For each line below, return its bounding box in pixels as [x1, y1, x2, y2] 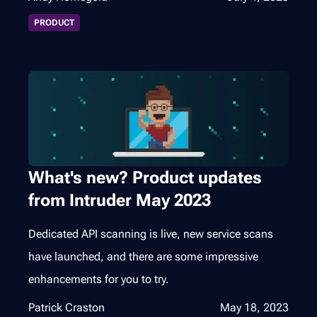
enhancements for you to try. [28, 272, 169, 287]
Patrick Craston [28, 301, 105, 315]
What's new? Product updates [28, 168, 262, 188]
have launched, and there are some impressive [28, 250, 258, 264]
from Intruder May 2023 [28, 190, 211, 211]
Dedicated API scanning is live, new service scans [28, 227, 273, 241]
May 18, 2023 [220, 301, 289, 315]
